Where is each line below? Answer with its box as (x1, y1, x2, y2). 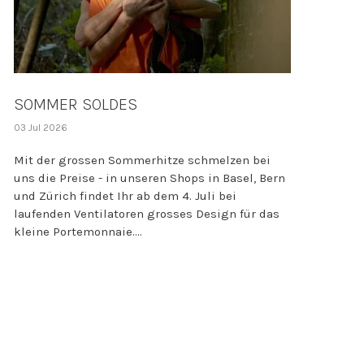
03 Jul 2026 (13, 121, 67, 133)
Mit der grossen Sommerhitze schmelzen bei (13, 152, 271, 167)
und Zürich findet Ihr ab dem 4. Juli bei (13, 188, 236, 203)
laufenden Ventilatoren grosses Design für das (13, 206, 279, 221)
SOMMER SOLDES (13, 94, 137, 114)
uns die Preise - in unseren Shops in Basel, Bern (13, 170, 285, 185)
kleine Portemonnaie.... (13, 223, 142, 239)
